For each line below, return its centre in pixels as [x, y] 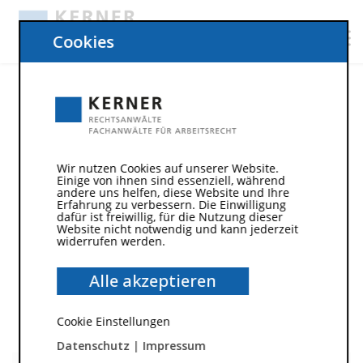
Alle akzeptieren [152, 281]
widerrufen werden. [111, 241]
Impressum [174, 346]
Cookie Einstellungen [113, 322]
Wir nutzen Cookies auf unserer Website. [167, 169]
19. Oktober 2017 [72, 121]
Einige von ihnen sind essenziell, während [171, 181]
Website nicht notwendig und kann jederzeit [177, 229]
